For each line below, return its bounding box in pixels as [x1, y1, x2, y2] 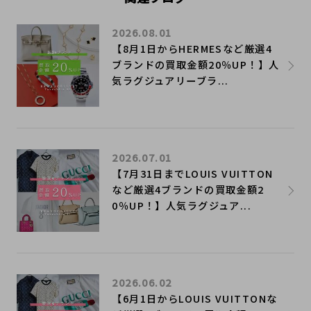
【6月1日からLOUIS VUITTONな [112, 291, 278, 306]
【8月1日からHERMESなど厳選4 [112, 40, 273, 56]
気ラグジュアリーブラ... [112, 72, 229, 87]
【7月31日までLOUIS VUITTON [112, 165, 274, 180]
